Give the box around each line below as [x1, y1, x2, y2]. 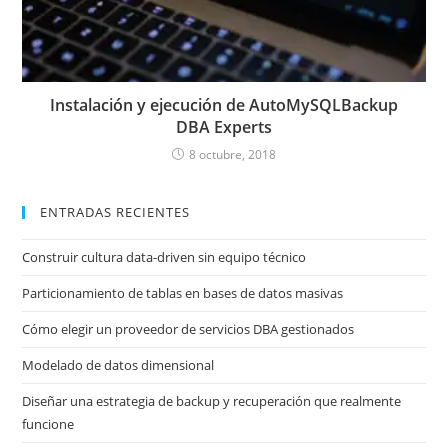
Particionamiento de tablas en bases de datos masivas [22, 283, 344, 302]
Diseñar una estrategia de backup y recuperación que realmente [22, 391, 402, 410]
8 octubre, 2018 [189, 145, 276, 163]
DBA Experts [176, 115, 272, 138]
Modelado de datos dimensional [22, 355, 215, 374]
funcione [22, 414, 75, 433]
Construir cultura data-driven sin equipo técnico [22, 247, 307, 266]
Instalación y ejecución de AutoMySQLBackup [50, 93, 398, 116]
